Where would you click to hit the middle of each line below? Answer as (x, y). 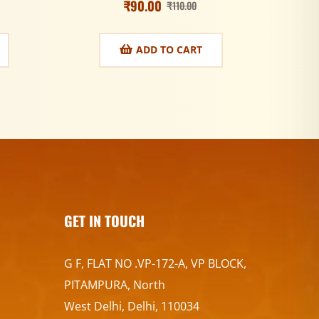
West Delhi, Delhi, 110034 (131, 306)
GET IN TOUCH (104, 220)
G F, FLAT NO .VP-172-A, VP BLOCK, (155, 263)
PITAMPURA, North (114, 284)
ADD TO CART (169, 50)
